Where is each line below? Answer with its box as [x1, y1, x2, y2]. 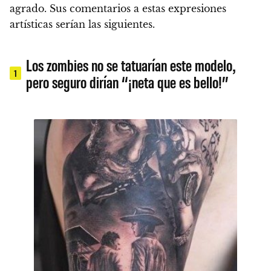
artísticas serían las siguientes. [10, 18, 155, 30]
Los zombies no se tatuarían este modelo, [26, 54, 236, 74]
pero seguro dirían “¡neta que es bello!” [26, 71, 229, 91]
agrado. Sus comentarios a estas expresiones [10, 2, 226, 15]
